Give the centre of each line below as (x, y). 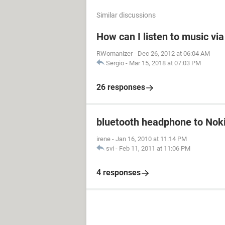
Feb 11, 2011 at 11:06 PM (155, 148)
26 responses (121, 87)
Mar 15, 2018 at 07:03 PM (165, 63)
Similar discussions (126, 15)
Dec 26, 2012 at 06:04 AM (174, 53)
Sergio (115, 63)
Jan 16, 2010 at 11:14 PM (151, 139)
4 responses (119, 173)
